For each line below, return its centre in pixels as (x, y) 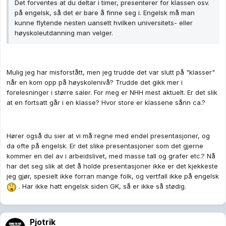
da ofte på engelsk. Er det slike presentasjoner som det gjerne (105, 146)
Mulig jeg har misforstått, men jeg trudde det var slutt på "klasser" (111, 72)
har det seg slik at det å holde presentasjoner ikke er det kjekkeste (112, 166)
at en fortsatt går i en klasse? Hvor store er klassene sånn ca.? (106, 103)
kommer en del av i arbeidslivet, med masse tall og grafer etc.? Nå (111, 156)
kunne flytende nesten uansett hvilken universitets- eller (104, 23)
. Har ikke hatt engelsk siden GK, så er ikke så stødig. (101, 186)
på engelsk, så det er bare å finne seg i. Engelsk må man (105, 13)
